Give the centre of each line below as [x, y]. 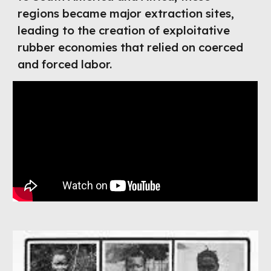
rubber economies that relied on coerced [131, 47]
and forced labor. [65, 64]
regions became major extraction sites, [126, 13]
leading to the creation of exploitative [124, 30]
